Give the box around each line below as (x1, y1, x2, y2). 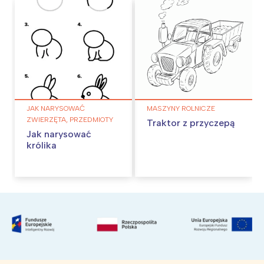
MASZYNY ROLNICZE (147, 104, 215, 113)
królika (27, 139, 57, 151)
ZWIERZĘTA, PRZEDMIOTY (27, 115, 113, 124)
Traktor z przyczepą (147, 117, 235, 128)
